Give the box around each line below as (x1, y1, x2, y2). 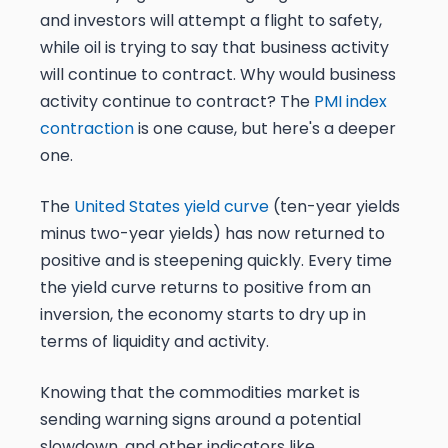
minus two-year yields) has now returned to (40, 222, 385, 246)
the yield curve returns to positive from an (40, 276, 371, 300)
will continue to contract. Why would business (40, 63, 396, 87)
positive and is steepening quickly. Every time (40, 249, 392, 273)
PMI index (314, 90, 387, 114)
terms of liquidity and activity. (40, 330, 269, 354)
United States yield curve (74, 195, 269, 219)
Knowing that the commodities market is (40, 381, 360, 405)
